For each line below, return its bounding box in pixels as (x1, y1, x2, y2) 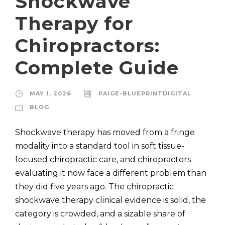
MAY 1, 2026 (30, 90, 71, 97)
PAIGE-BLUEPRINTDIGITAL (98, 90, 191, 97)
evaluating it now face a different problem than (15, 168, 206, 178)
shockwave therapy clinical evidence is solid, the (15, 195, 206, 205)
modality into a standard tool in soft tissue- (15, 141, 184, 151)
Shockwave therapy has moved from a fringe (15, 128, 195, 137)
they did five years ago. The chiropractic (15, 182, 174, 191)
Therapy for (15, 12, 133, 35)
